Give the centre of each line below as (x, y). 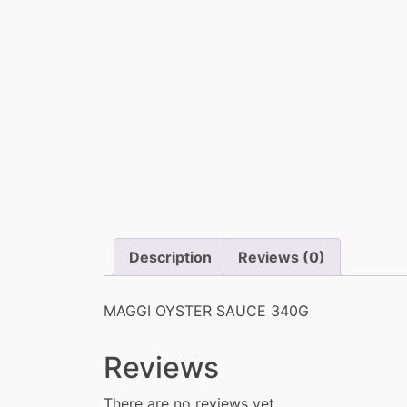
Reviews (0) (282, 258)
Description (170, 258)
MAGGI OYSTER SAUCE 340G (206, 311)
